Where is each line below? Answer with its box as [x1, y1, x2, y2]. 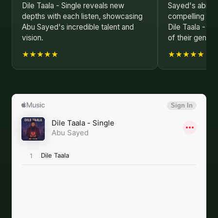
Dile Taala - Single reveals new [22, 1, 124, 10]
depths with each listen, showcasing [22, 12, 143, 21]
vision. [22, 33, 43, 42]
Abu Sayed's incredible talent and [22, 22, 134, 32]
